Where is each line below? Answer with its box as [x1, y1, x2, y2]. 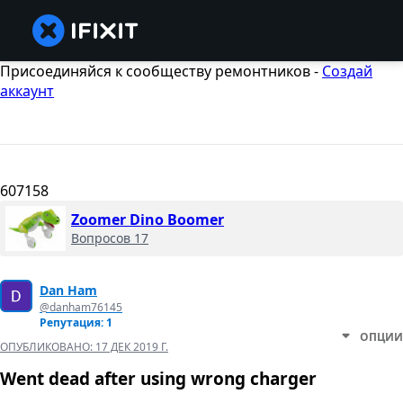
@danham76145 [40, 300, 122, 316]
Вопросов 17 [71, 229, 148, 247]
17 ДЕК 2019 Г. [95, 339, 168, 355]
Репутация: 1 [40, 315, 112, 331]
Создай [322, 61, 372, 81]
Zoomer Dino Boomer [71, 210, 224, 230]
